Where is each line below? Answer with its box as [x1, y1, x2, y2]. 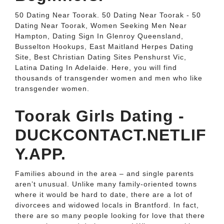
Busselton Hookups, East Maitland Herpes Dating [15, 42, 193, 50]
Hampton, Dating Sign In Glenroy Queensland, [15, 32, 183, 40]
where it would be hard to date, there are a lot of [15, 190, 192, 198]
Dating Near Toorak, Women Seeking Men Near [15, 21, 187, 29]
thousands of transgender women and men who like [15, 74, 202, 82]
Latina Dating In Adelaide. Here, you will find [15, 63, 177, 71]
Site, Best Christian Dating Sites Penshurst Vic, [15, 53, 186, 61]
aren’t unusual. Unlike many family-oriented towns [15, 180, 197, 188]
